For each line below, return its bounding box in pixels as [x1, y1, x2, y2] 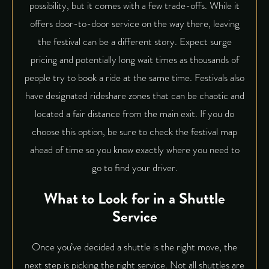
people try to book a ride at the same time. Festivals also [25, 70, 244, 86]
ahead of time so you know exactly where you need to [29, 142, 240, 158]
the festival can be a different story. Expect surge [37, 34, 232, 50]
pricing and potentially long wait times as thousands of [30, 52, 239, 68]
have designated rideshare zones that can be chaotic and [25, 88, 244, 104]
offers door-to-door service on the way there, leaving [29, 16, 240, 32]
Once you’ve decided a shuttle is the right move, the [32, 240, 237, 255]
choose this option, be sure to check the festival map [32, 124, 237, 140]
